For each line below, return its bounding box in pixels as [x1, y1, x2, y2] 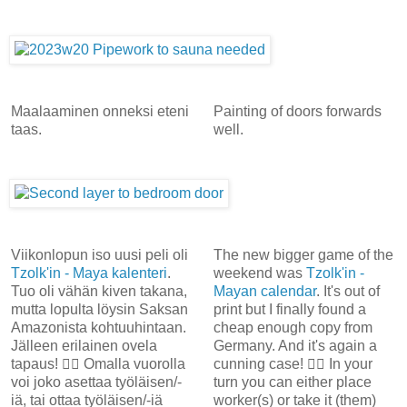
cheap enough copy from [213, 319, 372, 335]
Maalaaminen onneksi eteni [11, 103, 189, 119]
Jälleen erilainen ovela [11, 337, 157, 353]
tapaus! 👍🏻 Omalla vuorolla [11, 355, 185, 372]
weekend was [213, 264, 306, 281]
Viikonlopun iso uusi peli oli [11, 246, 188, 263]
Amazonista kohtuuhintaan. [11, 319, 186, 335]
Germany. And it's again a [213, 337, 377, 353]
